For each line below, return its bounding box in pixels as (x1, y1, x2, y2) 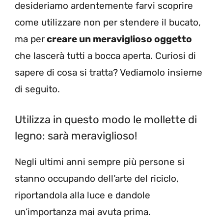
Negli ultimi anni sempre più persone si (15, 156, 185, 168)
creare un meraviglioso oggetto (45, 33, 192, 45)
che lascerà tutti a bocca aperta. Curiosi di (15, 50, 196, 61)
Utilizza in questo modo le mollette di (15, 113, 197, 127)
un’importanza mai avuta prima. (15, 206, 151, 218)
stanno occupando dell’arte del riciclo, (15, 173, 179, 185)
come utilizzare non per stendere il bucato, (15, 16, 201, 28)
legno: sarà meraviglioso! (15, 129, 137, 143)
